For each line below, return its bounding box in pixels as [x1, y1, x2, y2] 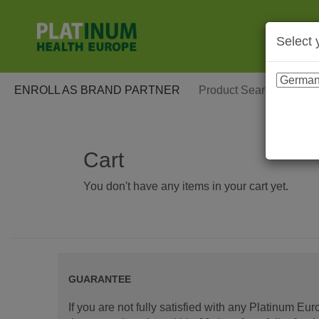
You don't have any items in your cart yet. [83, 180, 288, 192]
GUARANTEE [68, 273, 131, 285]
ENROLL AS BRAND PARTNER [14, 84, 180, 96]
